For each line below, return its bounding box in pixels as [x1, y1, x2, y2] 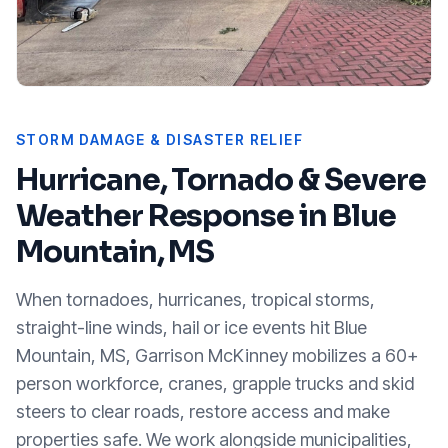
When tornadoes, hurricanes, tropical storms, [16, 288, 375, 310]
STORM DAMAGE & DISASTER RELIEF [16, 130, 303, 148]
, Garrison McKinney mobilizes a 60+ [126, 344, 418, 366]
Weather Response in [16, 196, 333, 235]
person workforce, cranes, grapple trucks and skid [16, 372, 414, 394]
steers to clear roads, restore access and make [16, 400, 390, 422]
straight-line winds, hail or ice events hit [16, 316, 334, 338]
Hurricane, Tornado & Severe [16, 160, 426, 199]
